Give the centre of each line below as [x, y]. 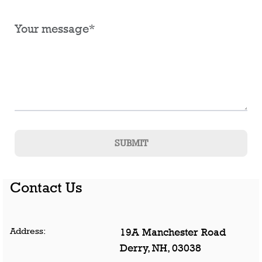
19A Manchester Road [173, 232]
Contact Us [46, 187]
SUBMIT [131, 143]
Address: [28, 231]
